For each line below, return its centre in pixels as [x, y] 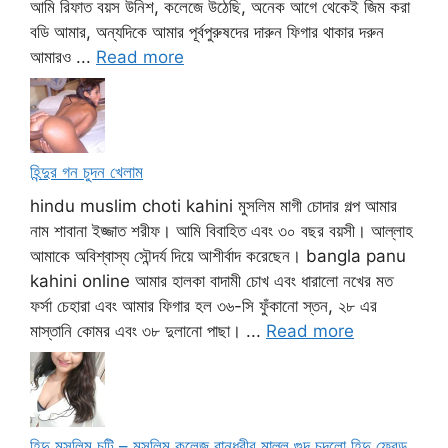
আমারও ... [63, 56]
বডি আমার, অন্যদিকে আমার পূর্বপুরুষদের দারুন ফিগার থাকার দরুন [207, 31]
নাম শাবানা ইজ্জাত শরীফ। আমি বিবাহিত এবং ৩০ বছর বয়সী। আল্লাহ [221, 230]
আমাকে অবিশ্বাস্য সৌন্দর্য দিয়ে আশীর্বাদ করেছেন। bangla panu [218, 255]
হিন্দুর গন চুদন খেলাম [86, 172]
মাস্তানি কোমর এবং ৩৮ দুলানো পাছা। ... [148, 330]
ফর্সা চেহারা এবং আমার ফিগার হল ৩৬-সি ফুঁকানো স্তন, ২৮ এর [203, 305]
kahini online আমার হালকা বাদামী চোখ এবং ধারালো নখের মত [211, 280]
